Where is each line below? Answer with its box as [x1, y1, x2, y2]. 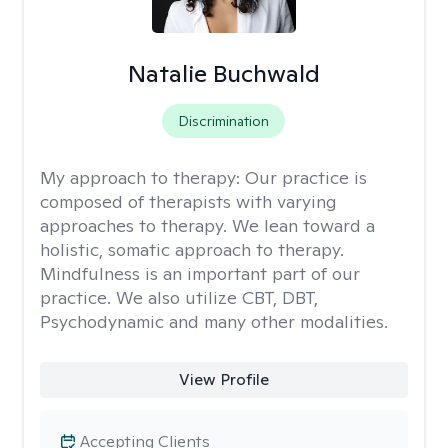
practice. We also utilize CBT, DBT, [40, 286, 318, 309]
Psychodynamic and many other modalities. [40, 310, 388, 333]
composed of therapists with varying [40, 190, 337, 213]
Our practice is [245, 166, 367, 189]
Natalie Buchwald [127, 58, 320, 89]
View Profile [178, 369, 269, 390]
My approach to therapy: [40, 166, 245, 189]
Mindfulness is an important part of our [40, 262, 360, 285]
